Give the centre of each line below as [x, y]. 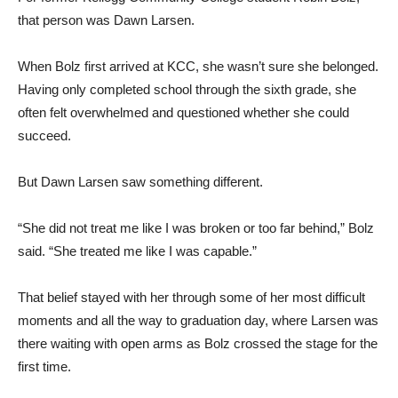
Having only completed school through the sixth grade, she [187, 89]
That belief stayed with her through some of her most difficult [191, 297]
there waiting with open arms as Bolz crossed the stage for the [198, 343]
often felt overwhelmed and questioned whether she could [183, 112]
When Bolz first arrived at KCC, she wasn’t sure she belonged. [198, 66]
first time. [44, 366]
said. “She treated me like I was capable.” [137, 251]
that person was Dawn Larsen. [106, 20]
